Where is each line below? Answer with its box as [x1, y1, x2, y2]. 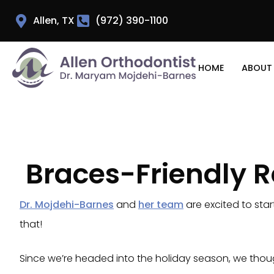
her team [138, 198, 183, 212]
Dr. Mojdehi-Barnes [20, 198, 114, 212]
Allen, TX [32, 13, 75, 28]
